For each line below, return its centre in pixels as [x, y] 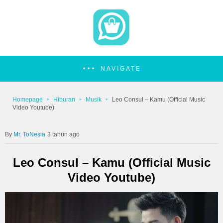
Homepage [28, 100]
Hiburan [64, 100]
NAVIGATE [121, 69]
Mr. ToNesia [29, 134]
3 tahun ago [63, 134]
